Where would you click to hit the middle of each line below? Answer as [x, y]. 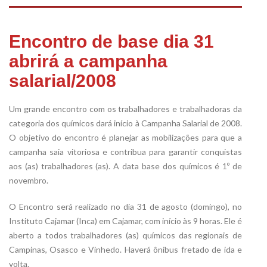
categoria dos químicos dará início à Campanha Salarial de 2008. [125, 123]
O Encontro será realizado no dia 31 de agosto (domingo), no [125, 207]
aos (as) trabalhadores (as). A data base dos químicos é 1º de [125, 166]
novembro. [29, 181]
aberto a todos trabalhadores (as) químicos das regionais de [125, 235]
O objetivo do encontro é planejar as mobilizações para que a [125, 138]
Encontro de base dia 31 [111, 42]
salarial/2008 [63, 81]
